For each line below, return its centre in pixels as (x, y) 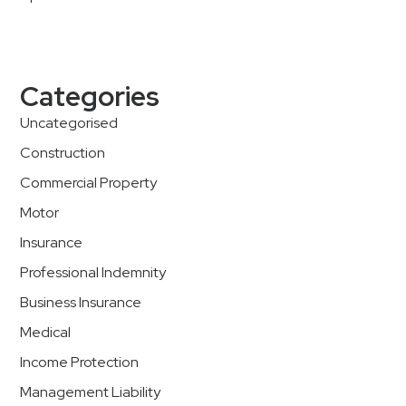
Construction (63, 153)
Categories (90, 96)
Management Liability (90, 392)
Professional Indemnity (93, 272)
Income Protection (79, 362)
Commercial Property (88, 183)
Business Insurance (81, 302)
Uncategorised (69, 123)
